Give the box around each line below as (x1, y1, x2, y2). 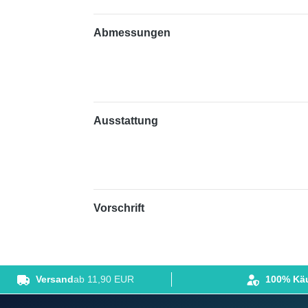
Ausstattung (93, 114, 158, 126)
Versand (36, 274, 74, 285)
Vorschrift (93, 202, 144, 214)
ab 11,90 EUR (74, 274, 134, 285)
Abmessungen (93, 27, 170, 39)
